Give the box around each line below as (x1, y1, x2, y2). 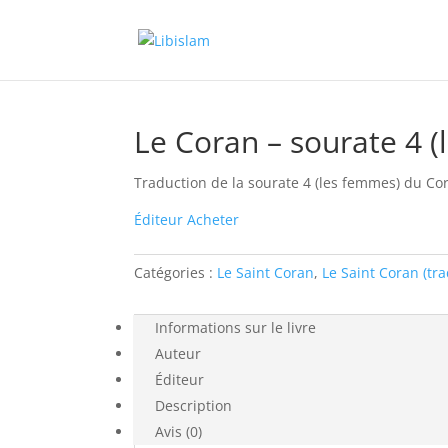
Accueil (134, 60, 183, 79)
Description (155, 396, 233, 415)
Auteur (155, 344, 202, 363)
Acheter (187, 210, 240, 229)
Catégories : (134, 263, 218, 282)
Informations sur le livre (155, 318, 317, 337)
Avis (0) (155, 422, 203, 441)
